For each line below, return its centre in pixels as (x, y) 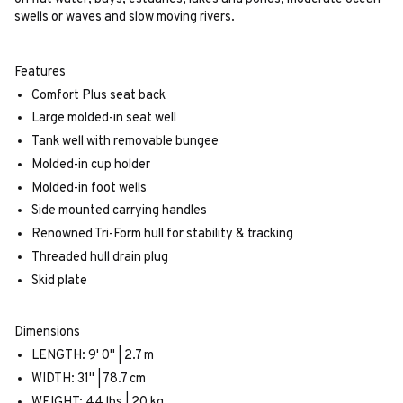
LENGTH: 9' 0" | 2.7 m (92, 356)
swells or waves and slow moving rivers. (125, 18)
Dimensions (47, 333)
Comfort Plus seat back (98, 95)
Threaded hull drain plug (99, 257)
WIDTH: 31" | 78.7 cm (88, 379)
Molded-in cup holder (90, 165)
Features (40, 72)
